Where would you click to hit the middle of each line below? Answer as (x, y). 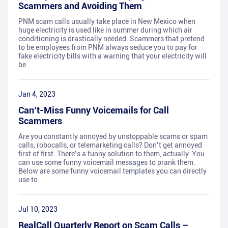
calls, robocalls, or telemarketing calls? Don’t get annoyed (110, 145)
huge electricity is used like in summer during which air (105, 30)
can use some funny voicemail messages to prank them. (107, 163)
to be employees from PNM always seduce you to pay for (108, 48)
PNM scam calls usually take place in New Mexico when (107, 22)
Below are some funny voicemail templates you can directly (112, 171)
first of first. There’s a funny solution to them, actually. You (111, 154)
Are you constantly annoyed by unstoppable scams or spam (113, 137)
